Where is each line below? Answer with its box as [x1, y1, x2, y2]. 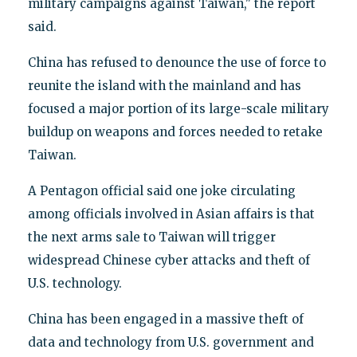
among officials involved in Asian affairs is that [27, 206, 315, 222]
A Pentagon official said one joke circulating [27, 182, 296, 198]
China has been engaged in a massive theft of [27, 311, 304, 327]
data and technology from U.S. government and [27, 334, 314, 350]
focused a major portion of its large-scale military [27, 100, 329, 116]
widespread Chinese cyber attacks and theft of [27, 252, 310, 268]
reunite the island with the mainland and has [27, 77, 301, 93]
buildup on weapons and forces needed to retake [27, 124, 323, 139]
